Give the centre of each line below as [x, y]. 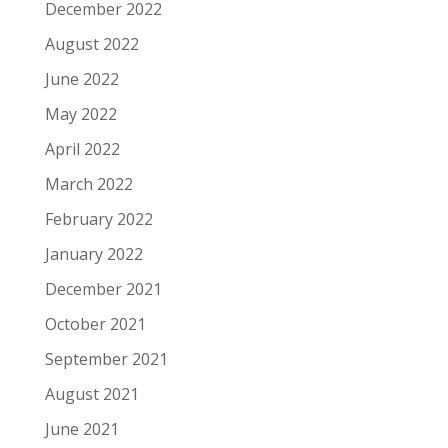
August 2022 [91, 43]
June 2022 [81, 78]
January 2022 [93, 253]
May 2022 [80, 113]
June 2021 [81, 428]
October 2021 [95, 323]
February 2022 [98, 218]
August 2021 [91, 393]
